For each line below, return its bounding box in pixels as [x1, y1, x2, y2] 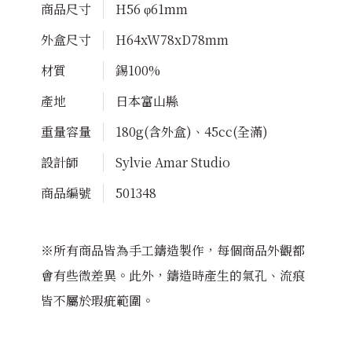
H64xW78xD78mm [115, 30, 229, 49]
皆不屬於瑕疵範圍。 [40, 291, 154, 310]
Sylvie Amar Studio [115, 152, 230, 171]
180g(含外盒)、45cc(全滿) [115, 122, 268, 141]
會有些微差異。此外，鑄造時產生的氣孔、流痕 [40, 266, 305, 284]
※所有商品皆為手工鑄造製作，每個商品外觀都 [40, 240, 305, 259]
